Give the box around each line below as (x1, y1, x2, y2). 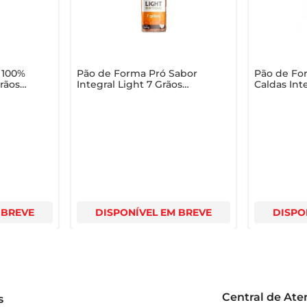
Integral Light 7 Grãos (76, 77, 182, 90)
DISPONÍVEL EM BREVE (95, 206, 212, 219)
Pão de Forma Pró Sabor (76, 66, 197, 79)
